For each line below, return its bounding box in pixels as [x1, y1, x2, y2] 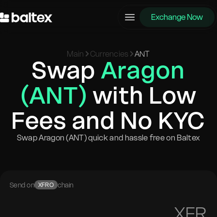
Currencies [90, 49, 129, 59]
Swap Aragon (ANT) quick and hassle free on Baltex [16, 133, 201, 142]
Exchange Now [151, 12, 203, 22]
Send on [10, 180, 34, 189]
